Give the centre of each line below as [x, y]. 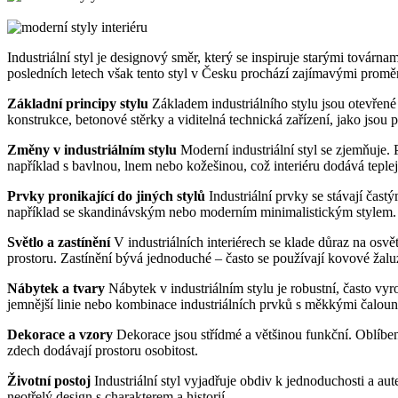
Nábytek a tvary [58, 288]
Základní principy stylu [80, 103]
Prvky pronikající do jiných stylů [108, 195]
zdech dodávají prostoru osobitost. [103, 350]
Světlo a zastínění [60, 242]
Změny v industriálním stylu [94, 149]
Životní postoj [51, 380]
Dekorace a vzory [62, 334]
